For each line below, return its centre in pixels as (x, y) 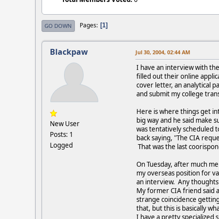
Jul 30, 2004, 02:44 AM (163, 52)
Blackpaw (69, 52)
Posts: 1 (62, 134)
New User (65, 123)
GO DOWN (58, 25)
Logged (61, 145)
